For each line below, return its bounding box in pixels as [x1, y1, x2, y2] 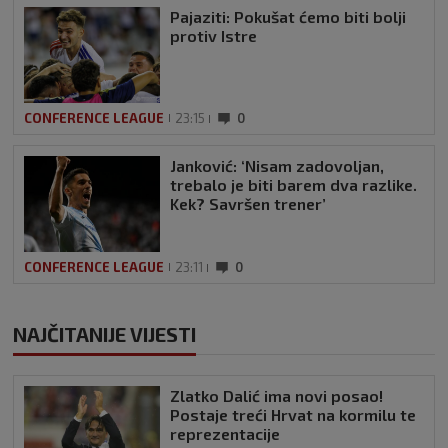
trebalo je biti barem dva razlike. [170, 174, 417, 194]
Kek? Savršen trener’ [170, 193, 326, 213]
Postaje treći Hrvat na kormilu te [170, 404, 416, 424]
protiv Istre [170, 25, 257, 45]
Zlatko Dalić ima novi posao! [170, 385, 383, 405]
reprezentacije [170, 423, 280, 443]
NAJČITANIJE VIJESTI [13, 321, 196, 346]
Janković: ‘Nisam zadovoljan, [170, 155, 384, 175]
